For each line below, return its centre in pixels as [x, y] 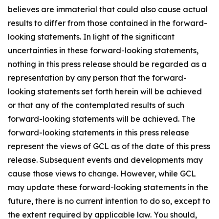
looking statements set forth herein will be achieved [105, 92]
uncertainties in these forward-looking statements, [103, 51]
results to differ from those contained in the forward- [108, 23]
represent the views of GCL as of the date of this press [109, 146]
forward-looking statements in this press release [99, 133]
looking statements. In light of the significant [91, 37]
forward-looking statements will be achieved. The [102, 119]
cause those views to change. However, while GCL [102, 174]
